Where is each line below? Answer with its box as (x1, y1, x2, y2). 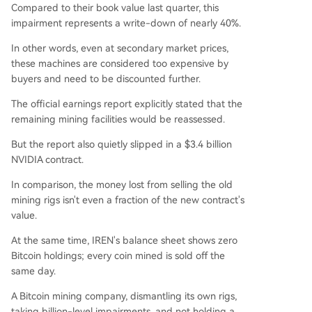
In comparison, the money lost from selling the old (11, 179, 233, 190)
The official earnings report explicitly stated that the (11, 98, 242, 109)
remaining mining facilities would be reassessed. (11, 114, 225, 125)
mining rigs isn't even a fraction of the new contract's (11, 194, 244, 205)
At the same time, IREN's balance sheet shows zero (11, 235, 237, 246)
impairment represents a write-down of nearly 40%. (11, 17, 241, 29)
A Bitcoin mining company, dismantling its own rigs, (11, 290, 237, 302)
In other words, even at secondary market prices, (11, 42, 228, 54)
